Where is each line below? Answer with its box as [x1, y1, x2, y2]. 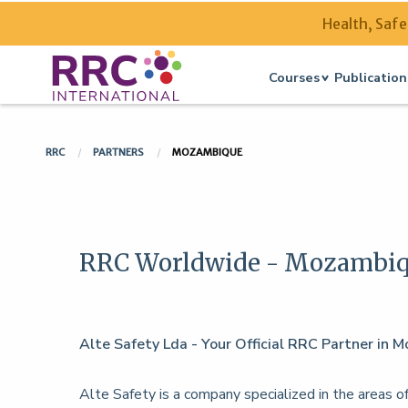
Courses [269, 67, 321, 87]
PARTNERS [93, 146, 146, 158]
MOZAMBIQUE [172, 146, 242, 158]
